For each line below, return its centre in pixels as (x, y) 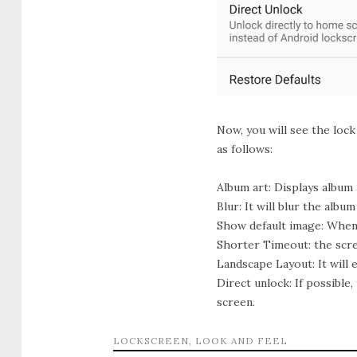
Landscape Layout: (266, 263)
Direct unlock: (254, 282)
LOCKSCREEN (151, 340)
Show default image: (270, 225)
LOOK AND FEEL (241, 340)
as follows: (245, 149)
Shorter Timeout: (264, 244)
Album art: (244, 187)
